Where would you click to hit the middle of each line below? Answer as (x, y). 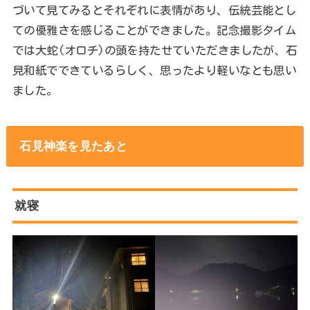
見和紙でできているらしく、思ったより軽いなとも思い (154, 71)
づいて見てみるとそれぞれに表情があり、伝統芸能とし (154, 10)
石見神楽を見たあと (73, 146)
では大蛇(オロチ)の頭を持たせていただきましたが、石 (155, 51)
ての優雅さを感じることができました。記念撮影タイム (154, 30)
